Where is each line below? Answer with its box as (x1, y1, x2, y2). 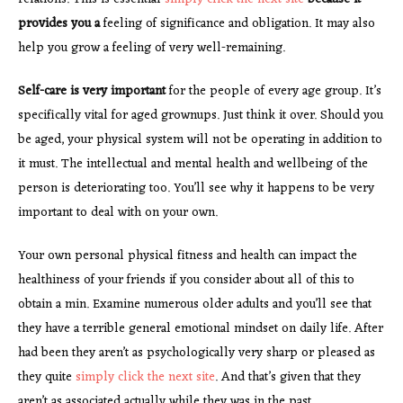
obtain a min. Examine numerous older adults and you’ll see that (18, 292, 372, 316)
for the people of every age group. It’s (166, 79, 381, 103)
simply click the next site (76, 365, 215, 389)
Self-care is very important (18, 79, 166, 103)
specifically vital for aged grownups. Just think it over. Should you (18, 103, 383, 127)
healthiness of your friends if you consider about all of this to (18, 268, 354, 291)
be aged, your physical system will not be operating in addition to (18, 128, 382, 151)
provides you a (18, 12, 100, 35)
